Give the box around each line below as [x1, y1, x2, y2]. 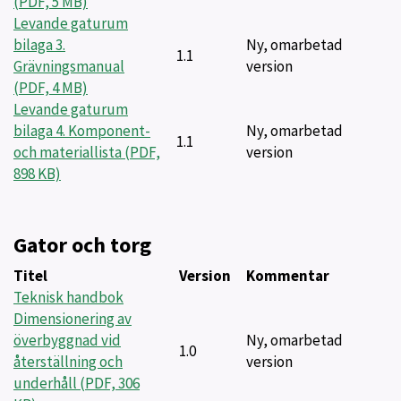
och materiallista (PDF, [13, 142, 160, 162]
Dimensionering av [13, 309, 132, 328]
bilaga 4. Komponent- [13, 121, 150, 141]
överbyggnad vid [13, 330, 121, 350]
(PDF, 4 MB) [13, 78, 88, 98]
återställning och [13, 352, 123, 371]
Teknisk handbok [13, 287, 124, 307]
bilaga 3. [13, 35, 65, 55]
